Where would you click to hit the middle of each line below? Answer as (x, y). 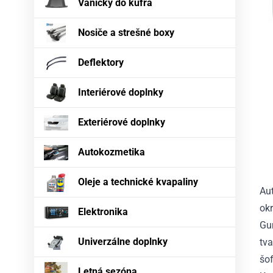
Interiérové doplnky (121, 93)
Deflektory (101, 63)
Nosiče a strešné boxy (126, 33)
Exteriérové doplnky (122, 122)
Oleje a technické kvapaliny (138, 182)
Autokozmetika (112, 152)
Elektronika (103, 212)
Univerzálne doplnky (123, 242)
